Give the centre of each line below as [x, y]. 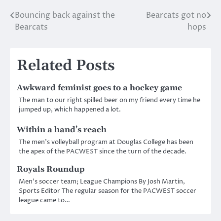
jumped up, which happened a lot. [70, 110]
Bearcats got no [176, 16]
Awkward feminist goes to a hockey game [99, 88]
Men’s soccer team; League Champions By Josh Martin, [102, 182]
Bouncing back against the [65, 16]
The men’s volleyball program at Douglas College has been [106, 142]
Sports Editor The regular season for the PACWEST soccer [108, 191]
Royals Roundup [51, 169]
